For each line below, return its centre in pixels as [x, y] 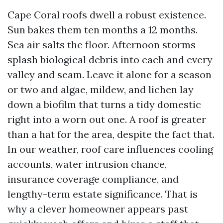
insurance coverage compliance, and [93, 179]
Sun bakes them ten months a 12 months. [103, 30]
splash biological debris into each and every [110, 59]
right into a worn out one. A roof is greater [107, 119]
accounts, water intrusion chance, [87, 164]
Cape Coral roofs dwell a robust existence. [107, 15]
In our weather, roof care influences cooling [110, 149]
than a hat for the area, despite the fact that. [111, 134]
